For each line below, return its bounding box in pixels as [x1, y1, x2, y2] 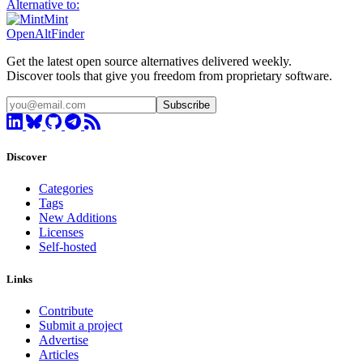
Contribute [39, 303, 93, 318]
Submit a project [39, 318, 122, 332]
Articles [39, 347, 79, 361]
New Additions [39, 211, 117, 225]
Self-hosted [39, 240, 96, 254]
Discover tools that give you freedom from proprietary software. [6, 69, 332, 83]
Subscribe [163, 99, 210, 112]
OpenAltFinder [6, 27, 84, 41]
